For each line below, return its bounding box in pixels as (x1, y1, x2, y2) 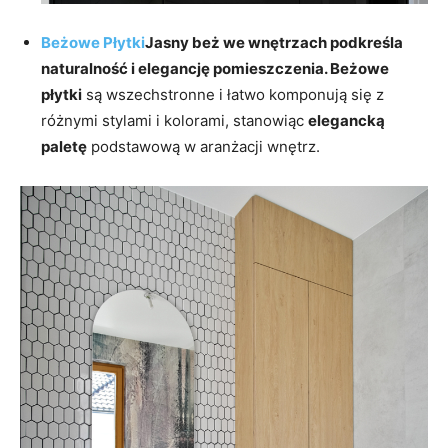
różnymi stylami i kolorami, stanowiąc (41, 110, 308, 130)
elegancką (308, 110, 385, 130)
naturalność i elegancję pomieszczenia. (41, 58, 330, 78)
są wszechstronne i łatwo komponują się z (82, 84, 384, 104)
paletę (41, 136, 87, 156)
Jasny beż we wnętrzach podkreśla (145, 32, 403, 52)
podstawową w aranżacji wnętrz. (87, 136, 320, 156)
